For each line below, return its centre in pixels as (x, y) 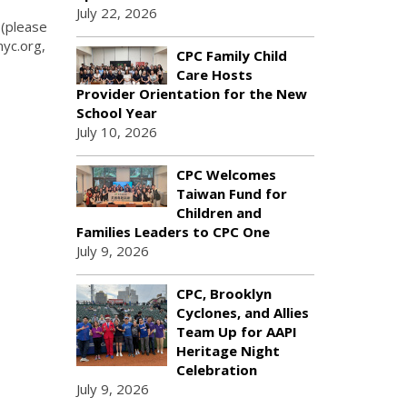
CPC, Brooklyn (223, 293)
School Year (116, 113)
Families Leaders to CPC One (173, 232)
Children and (218, 213)
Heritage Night (228, 351)
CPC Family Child (231, 55)
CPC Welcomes (226, 174)
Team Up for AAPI (236, 332)
